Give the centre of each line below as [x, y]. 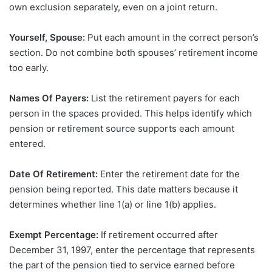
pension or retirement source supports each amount [122, 129]
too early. [29, 68]
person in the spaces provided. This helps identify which [131, 114]
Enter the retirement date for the [169, 174]
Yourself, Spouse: [47, 38]
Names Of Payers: [49, 98]
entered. [27, 144]
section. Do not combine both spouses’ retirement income [134, 53]
